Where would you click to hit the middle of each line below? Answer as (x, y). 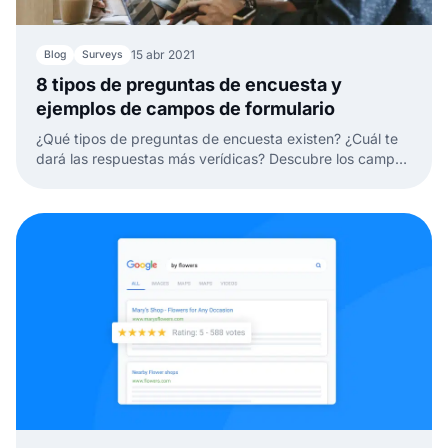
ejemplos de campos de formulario (185, 109)
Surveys (102, 55)
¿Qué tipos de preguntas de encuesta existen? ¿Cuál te (217, 139)
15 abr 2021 (163, 55)
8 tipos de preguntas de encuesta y (189, 85)
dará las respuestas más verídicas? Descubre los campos (223, 159)
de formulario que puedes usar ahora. (158, 179)
